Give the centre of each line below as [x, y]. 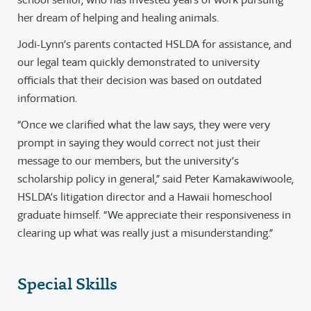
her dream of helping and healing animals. [118, 18]
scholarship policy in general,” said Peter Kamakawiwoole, [155, 179]
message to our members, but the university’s [128, 161]
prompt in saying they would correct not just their [139, 143]
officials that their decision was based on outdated [140, 81]
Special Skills [67, 284]
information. [47, 99]
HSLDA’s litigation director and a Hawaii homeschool [145, 197]
